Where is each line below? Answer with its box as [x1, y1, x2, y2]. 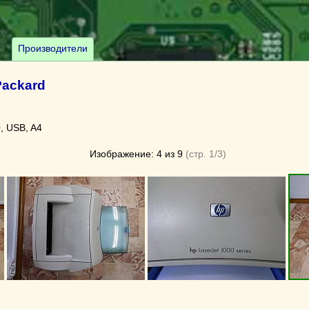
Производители [18, 43, 88, 54]
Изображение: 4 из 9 [89, 148, 183, 159]
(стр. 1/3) [182, 148, 226, 159]
